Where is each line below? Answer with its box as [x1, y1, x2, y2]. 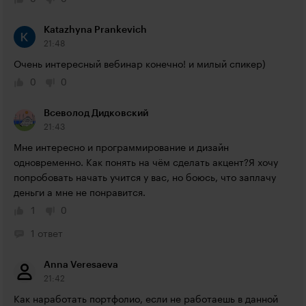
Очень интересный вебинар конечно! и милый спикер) [14, 60, 266, 70]
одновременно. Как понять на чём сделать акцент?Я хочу [14, 158, 278, 168]
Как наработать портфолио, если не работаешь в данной [14, 295, 278, 305]
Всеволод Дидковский [44, 109, 148, 118]
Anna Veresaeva [44, 260, 118, 270]
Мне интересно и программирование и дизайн [14, 143, 229, 153]
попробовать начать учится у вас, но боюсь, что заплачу [14, 173, 276, 183]
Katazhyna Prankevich [44, 25, 147, 35]
